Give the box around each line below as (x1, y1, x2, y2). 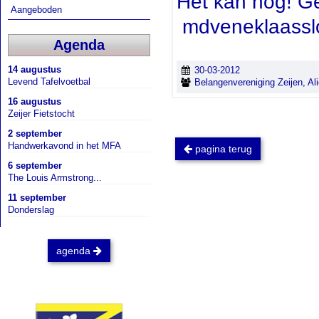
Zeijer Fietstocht (8, 108, 75, 119)
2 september (8, 127, 62, 139)
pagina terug (192, 142, 252, 155)
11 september (8, 192, 66, 203)
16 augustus (8, 95, 61, 107)
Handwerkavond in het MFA (8, 140, 121, 151)
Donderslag (8, 204, 54, 215)
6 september (8, 159, 62, 171)
